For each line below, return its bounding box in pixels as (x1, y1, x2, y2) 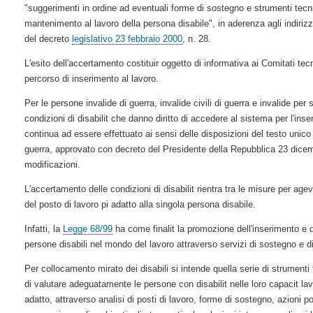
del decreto (24, 33, 72, 44)
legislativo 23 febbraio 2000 (71, 33, 182, 44)
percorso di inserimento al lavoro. (24, 73, 159, 84)
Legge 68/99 (62, 223, 112, 234)
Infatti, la (24, 223, 63, 234)
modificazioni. (24, 159, 80, 170)
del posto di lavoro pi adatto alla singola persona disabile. (24, 198, 256, 210)
